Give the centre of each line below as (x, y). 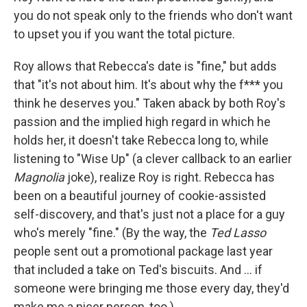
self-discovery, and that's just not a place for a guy (149, 214)
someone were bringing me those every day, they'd (151, 288)
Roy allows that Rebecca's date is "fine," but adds (145, 66)
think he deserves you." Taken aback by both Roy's (150, 103)
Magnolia (40, 177)
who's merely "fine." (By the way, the (112, 232)
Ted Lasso (238, 232)
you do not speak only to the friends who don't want (153, 15)
